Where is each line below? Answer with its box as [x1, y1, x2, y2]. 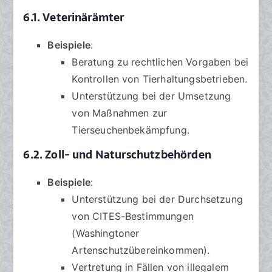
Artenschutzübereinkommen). [72, 244, 210, 257]
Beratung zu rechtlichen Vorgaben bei [72, 56, 249, 69]
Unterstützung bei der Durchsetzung [72, 193, 243, 206]
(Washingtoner [72, 227, 140, 240]
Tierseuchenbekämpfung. [72, 124, 189, 137]
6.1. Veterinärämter [23, 9, 124, 27]
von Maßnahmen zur [72, 107, 168, 120]
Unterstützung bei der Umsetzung [72, 90, 231, 103]
